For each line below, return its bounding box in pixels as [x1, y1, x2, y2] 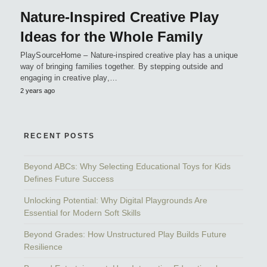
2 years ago [20, 87, 55, 95]
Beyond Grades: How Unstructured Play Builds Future [24, 229, 226, 240]
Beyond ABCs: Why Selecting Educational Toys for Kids [24, 162, 231, 172]
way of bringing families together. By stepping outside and [20, 62, 223, 72]
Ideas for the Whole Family [20, 29, 203, 45]
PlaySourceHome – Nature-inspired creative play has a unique [20, 51, 238, 60]
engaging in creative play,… [20, 73, 117, 83]
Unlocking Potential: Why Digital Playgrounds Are [24, 195, 207, 206]
